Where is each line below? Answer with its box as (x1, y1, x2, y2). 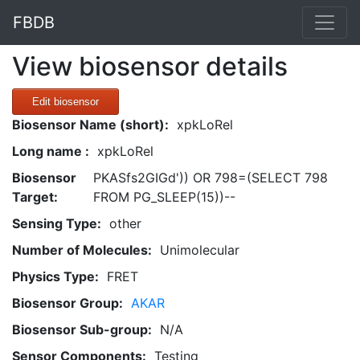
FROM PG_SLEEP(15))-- (93, 189, 236, 205)
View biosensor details (12, 51, 288, 82)
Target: (12, 189, 58, 205)
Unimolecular (160, 242, 239, 258)
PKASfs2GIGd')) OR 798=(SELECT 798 (93, 170, 329, 186)
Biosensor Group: (12, 295, 123, 311)
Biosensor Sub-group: (12, 321, 152, 337)
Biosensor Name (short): (12, 117, 169, 133)
